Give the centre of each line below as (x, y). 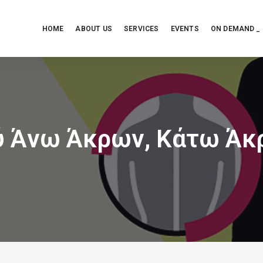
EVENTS (185, 28)
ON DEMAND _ (235, 28)
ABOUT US (94, 28)
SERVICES (141, 28)
